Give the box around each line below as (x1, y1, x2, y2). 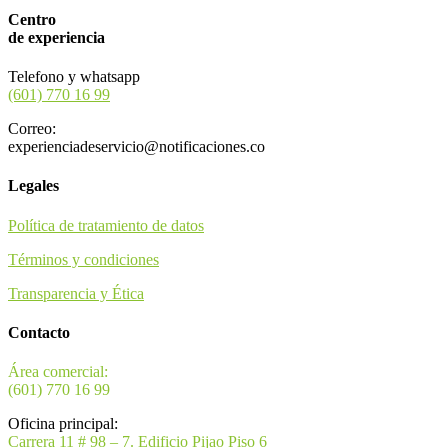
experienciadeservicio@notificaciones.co (8, 138, 265, 156)
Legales (8, 177, 59, 195)
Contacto (8, 323, 70, 341)
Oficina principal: (8, 415, 118, 433)
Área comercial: (8, 363, 108, 381)
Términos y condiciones (8, 250, 159, 268)
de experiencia (8, 28, 105, 46)
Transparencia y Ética (8, 284, 144, 302)
